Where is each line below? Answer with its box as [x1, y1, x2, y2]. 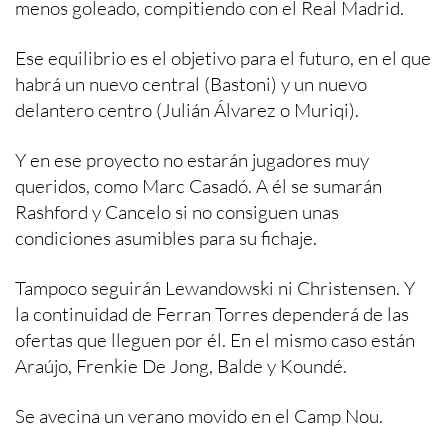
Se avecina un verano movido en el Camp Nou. [15, 403, 383, 428]
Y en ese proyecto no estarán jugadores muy [15, 147, 369, 172]
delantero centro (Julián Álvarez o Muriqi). [15, 97, 359, 122]
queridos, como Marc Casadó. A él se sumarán [15, 173, 382, 198]
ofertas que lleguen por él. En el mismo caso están [15, 327, 415, 352]
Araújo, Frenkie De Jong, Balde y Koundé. [15, 353, 347, 378]
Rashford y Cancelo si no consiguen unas [15, 199, 339, 224]
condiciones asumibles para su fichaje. [15, 225, 317, 250]
